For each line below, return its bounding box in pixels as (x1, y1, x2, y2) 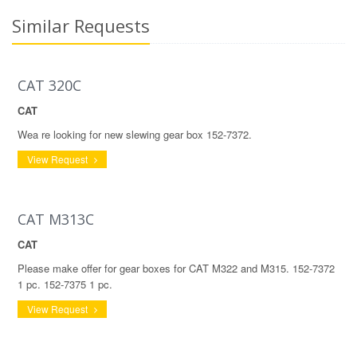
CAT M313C (18, 210, 94, 229)
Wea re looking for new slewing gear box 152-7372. (18, 127, 252, 142)
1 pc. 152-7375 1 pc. (18, 277, 112, 292)
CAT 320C (18, 76, 81, 95)
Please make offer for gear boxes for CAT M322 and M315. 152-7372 (18, 261, 335, 276)
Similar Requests (12, 14, 150, 37)
